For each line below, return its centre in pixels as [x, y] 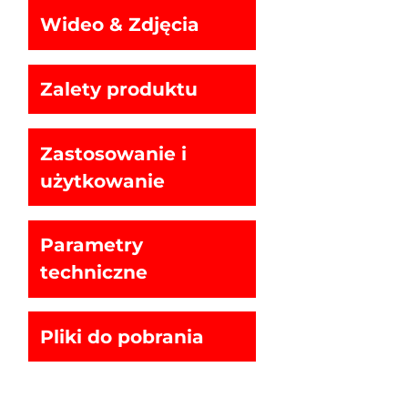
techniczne [93, 272]
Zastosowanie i [113, 153]
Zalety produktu [118, 89]
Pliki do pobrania [122, 336]
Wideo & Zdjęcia [119, 25]
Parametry [91, 245]
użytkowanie [102, 180]
